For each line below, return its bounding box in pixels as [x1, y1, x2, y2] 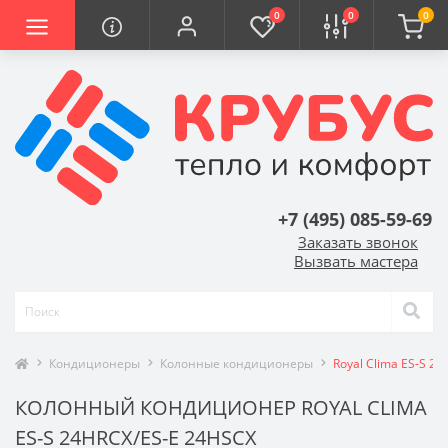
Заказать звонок [298, 231, 418, 252]
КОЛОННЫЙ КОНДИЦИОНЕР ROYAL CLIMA [15, 393, 427, 421]
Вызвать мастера [294, 250, 418, 271]
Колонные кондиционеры [160, 354, 313, 372]
